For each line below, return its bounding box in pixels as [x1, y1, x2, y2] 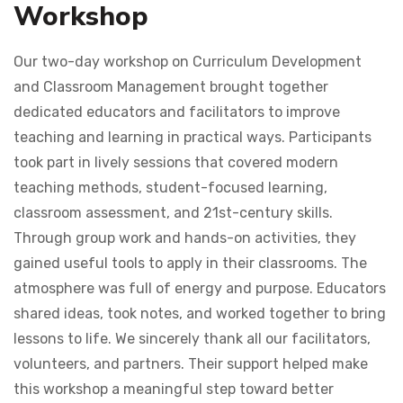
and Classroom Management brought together [13, 78, 328, 96]
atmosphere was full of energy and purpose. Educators [13, 280, 386, 298]
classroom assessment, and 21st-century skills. [13, 204, 333, 222]
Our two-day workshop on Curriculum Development [13, 53, 362, 71]
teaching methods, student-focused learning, [13, 179, 327, 197]
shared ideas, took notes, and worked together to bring [13, 305, 386, 323]
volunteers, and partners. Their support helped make [13, 355, 368, 373]
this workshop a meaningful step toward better [13, 381, 334, 399]
